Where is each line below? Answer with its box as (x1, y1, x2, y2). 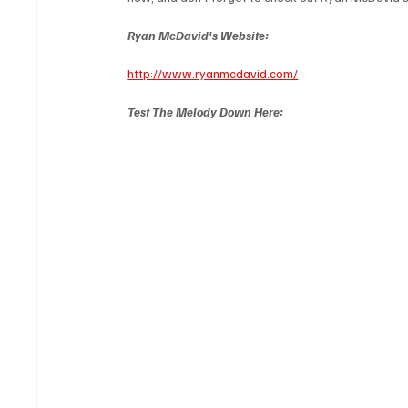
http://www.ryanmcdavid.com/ (127, 66, 299, 82)
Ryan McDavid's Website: (127, 27, 270, 44)
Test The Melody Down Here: (127, 104, 284, 120)
